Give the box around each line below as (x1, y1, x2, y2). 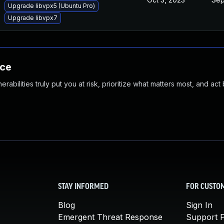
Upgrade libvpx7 (8, 14, 57, 21)
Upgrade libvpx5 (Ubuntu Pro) (8, 2, 95, 9)
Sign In (186, 200, 212, 210)
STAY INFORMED (58, 183, 108, 191)
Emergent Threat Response (58, 212, 162, 222)
